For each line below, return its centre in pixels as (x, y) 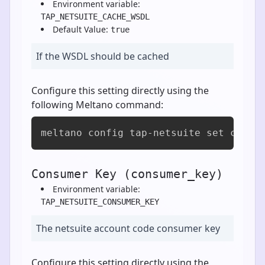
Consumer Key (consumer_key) (127, 174)
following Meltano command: (97, 104)
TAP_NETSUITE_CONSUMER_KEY (100, 201)
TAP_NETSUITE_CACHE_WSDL (95, 16)
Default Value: (82, 29)
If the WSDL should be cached (103, 56)
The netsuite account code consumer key (128, 228)
